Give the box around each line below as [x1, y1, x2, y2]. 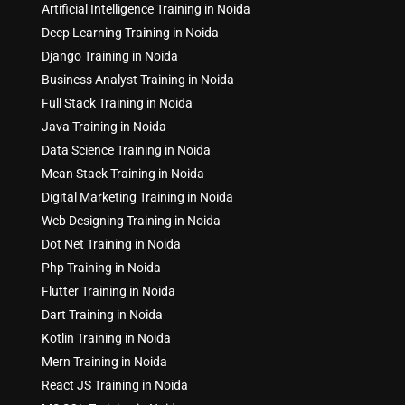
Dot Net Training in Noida [42, 236, 181, 251]
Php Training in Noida [42, 259, 161, 275]
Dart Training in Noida [42, 306, 163, 322]
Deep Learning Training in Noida [42, 24, 219, 40]
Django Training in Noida [42, 48, 178, 63]
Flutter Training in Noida [42, 283, 175, 298]
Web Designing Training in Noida [42, 212, 221, 228]
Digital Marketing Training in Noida [42, 189, 233, 204]
